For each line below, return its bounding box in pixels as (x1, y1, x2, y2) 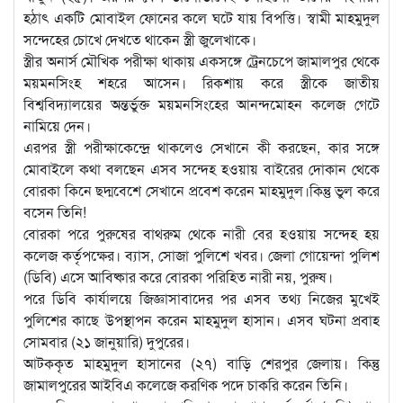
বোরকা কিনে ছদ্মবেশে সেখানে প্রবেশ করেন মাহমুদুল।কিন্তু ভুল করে (23, 179, 380, 201)
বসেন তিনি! (23, 201, 86, 222)
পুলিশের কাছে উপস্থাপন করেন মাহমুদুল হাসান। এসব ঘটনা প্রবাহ (23, 309, 380, 330)
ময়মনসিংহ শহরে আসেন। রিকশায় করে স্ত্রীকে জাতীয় (23, 71, 380, 93)
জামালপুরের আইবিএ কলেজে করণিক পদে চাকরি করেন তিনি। (23, 373, 348, 395)
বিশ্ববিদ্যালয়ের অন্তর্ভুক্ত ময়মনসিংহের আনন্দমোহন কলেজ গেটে (23, 93, 380, 114)
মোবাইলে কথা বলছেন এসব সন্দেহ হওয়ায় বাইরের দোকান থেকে (23, 157, 380, 179)
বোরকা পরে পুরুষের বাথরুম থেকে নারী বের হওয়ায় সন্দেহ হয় (23, 222, 380, 244)
